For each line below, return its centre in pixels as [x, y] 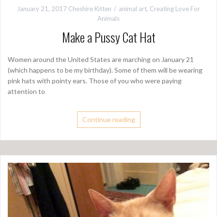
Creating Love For [175, 8]
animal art [133, 8]
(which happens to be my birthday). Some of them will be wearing [105, 70]
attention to [26, 91]
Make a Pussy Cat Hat [108, 37]
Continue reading [108, 119]
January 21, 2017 [42, 8]
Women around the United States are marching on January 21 [101, 59]
